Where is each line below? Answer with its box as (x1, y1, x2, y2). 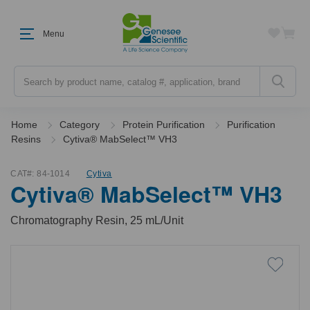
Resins (10, 134, 41, 145)
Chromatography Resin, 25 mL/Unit (10, 215, 184, 226)
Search (14, 66, 45, 77)
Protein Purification (122, 119, 205, 130)
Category (60, 119, 100, 130)
